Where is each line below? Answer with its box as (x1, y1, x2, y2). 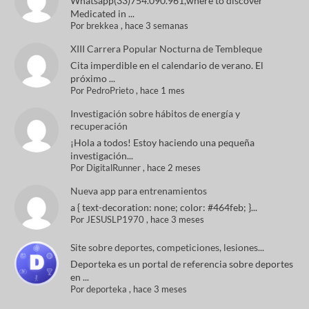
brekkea (86, 20, 119, 32)
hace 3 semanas (125, 20, 189, 32)
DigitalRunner (86, 162, 141, 174)
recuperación (70, 120, 128, 132)
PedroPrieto (86, 85, 134, 97)
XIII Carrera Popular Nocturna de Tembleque (70, 43, 263, 55)
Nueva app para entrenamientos (70, 185, 208, 197)
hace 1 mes (140, 85, 186, 97)
